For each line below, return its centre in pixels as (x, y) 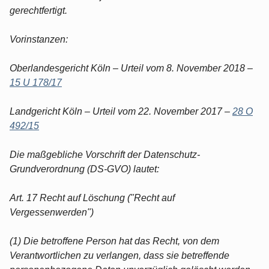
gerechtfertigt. (38, 10)
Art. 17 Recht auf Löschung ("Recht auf (92, 198)
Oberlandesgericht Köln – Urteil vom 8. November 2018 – (131, 68)
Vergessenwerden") (52, 212)
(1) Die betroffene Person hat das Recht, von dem (114, 241)
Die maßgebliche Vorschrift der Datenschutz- (105, 154)
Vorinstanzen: (39, 39)
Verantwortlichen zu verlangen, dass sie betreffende (119, 255)
